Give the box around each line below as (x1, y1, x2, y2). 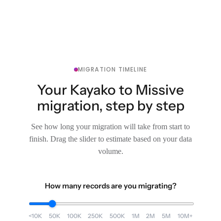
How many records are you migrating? (44, 181, 177, 190)
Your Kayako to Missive (37, 81, 184, 98)
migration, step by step (37, 97, 184, 114)
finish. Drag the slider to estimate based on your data (29, 134, 192, 143)
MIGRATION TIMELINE (77, 65, 147, 74)
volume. (98, 147, 123, 155)
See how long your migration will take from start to (31, 122, 190, 131)
